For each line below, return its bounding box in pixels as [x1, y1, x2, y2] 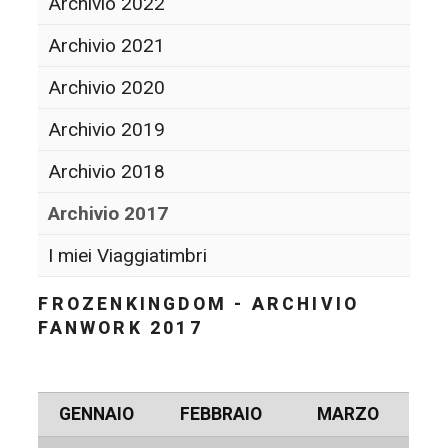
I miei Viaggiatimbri [48, 243, 208, 267]
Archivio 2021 [48, 33, 166, 57]
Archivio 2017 [48, 201, 169, 225]
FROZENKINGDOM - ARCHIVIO [38, 293, 360, 314]
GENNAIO [58, 404, 134, 425]
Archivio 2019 [48, 117, 166, 141]
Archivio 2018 [48, 159, 166, 183]
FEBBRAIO [179, 404, 262, 425]
